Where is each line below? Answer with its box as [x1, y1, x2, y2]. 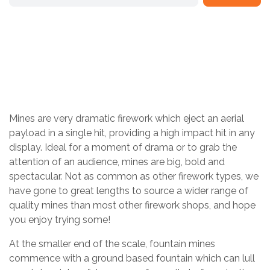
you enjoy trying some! [9, 214, 110, 225]
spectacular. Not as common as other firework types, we [9, 171, 259, 182]
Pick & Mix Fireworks [182, 56, 254, 66]
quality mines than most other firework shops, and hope [9, 199, 256, 211]
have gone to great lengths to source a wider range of [9, 185, 248, 196]
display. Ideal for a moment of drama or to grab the [9, 142, 237, 153]
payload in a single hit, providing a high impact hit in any [9, 127, 255, 139]
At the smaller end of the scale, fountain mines [9, 238, 215, 250]
